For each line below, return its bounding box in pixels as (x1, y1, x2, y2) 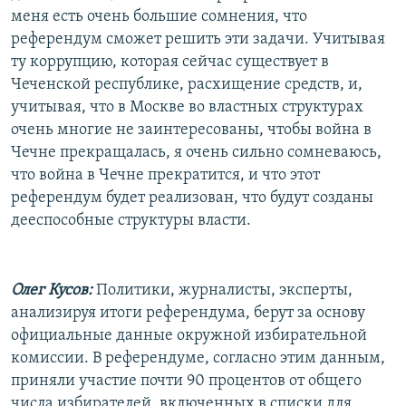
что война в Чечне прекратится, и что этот (11, 166, 320, 184)
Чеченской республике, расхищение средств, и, (11, 75, 362, 93)
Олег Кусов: (11, 281, 92, 299)
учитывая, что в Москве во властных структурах (11, 98, 363, 116)
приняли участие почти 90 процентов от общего (11, 372, 362, 390)
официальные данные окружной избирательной (11, 326, 367, 344)
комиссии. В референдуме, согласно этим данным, (11, 349, 385, 367)
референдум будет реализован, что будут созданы (11, 188, 373, 207)
